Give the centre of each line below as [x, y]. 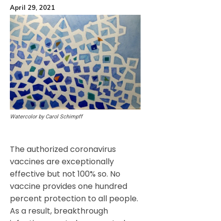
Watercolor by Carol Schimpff [46, 117]
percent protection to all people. [74, 199]
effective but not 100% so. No [65, 174]
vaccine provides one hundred [69, 186]
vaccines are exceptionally [62, 162]
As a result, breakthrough [59, 211]
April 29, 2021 [32, 7]
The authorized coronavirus [63, 149]
